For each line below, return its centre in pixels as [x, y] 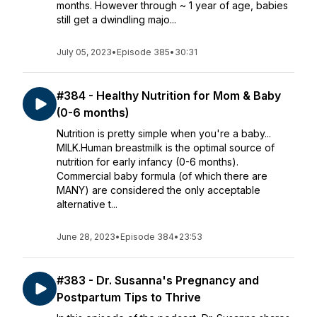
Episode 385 [143, 52]
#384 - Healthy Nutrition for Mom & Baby [169, 96]
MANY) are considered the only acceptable [158, 190]
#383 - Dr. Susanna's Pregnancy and [158, 280]
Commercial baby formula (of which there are [162, 176]
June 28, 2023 [86, 237]
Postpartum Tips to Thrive [129, 297]
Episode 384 [147, 237]
